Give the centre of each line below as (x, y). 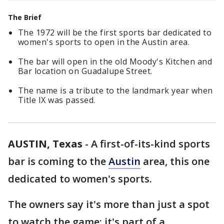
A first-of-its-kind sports (150, 144)
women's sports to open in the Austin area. (104, 42)
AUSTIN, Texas (45, 144)
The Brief (25, 17)
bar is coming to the (58, 161)
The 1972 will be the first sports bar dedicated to (115, 32)
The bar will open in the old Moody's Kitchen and (115, 61)
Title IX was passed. (57, 100)
